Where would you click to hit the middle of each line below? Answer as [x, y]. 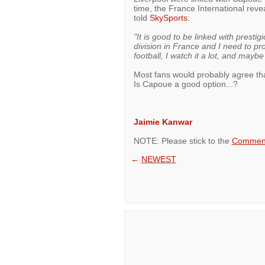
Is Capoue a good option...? [185, 84]
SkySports [168, 18]
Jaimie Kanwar [163, 122]
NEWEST [159, 159]
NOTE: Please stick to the [182, 141]
